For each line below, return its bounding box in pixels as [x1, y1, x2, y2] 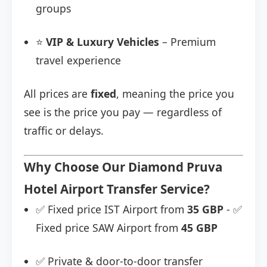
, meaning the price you [116, 86, 234, 101]
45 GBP [181, 221, 218, 235]
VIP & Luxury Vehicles [46, 35, 159, 49]
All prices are [24, 86, 91, 101]
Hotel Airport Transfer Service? [24, 181, 210, 198]
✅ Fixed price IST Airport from [36, 202, 187, 217]
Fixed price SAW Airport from [36, 221, 181, 235]
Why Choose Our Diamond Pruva [24, 159, 222, 176]
